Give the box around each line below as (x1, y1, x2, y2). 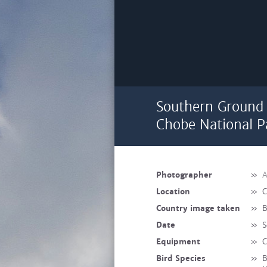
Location (156, 187, 190, 197)
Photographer (156, 170, 212, 180)
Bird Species (156, 253, 206, 263)
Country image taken (156, 203, 240, 213)
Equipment (156, 237, 200, 247)
